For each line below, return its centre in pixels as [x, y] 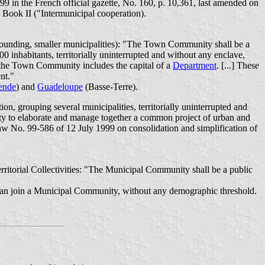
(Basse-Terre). [110, 87]
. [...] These [238, 66]
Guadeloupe [60, 87]
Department [195, 66]
